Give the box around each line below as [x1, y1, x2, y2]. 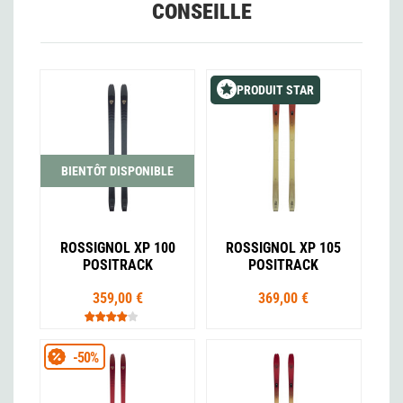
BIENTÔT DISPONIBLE [61, 163, 175, 178]
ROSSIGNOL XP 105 [226, 238, 342, 256]
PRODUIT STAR [236, 83, 314, 98]
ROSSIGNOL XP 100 [59, 238, 175, 256]
